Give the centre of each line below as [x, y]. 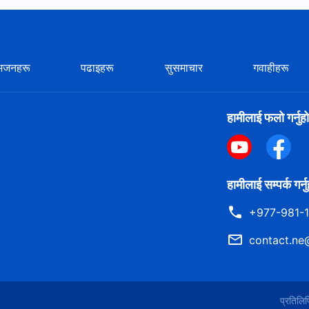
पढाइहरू [98, 68]
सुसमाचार [183, 68]
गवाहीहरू [271, 68]
